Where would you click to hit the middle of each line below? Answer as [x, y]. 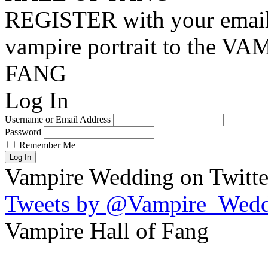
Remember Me [47, 145]
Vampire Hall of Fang [107, 230]
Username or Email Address [58, 119]
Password [23, 132]
